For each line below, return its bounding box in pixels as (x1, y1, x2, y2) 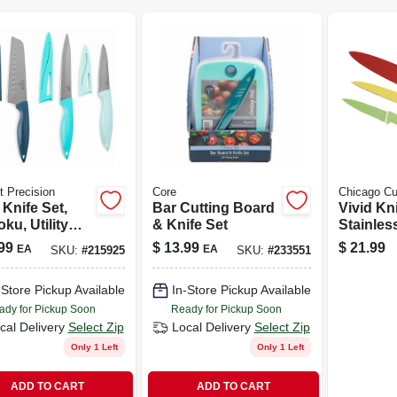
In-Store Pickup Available (171, 283, 311, 297)
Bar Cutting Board (152, 199, 275, 215)
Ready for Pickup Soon (170, 302, 282, 315)
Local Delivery (171, 320, 251, 334)
